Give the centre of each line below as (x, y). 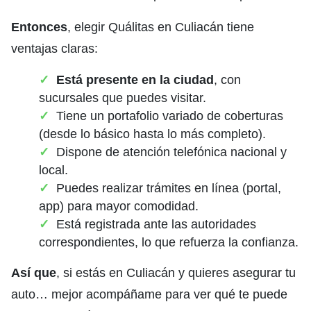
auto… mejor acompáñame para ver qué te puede (149, 295)
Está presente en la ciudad (135, 80)
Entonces (39, 27)
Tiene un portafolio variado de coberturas (170, 116)
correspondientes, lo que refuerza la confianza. (169, 243)
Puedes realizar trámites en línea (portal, (169, 188)
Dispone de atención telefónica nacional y (171, 152)
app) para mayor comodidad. (119, 207)
